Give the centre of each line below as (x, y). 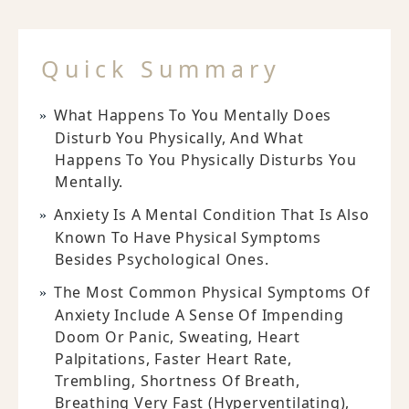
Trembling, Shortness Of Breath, (178, 380)
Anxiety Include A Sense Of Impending (199, 315)
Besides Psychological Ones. (162, 259)
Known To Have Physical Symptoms (188, 237)
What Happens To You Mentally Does (193, 115)
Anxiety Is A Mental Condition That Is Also (211, 214)
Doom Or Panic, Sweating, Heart (178, 336)
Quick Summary (161, 68)
